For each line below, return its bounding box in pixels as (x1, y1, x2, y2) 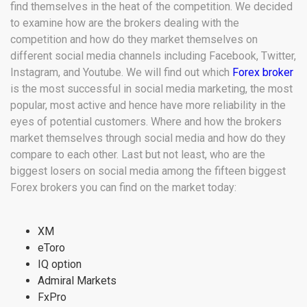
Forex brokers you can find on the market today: (10, 181, 236, 195)
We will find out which (126, 66, 232, 79)
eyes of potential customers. (10, 115, 151, 129)
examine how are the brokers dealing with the (23, 16, 239, 30)
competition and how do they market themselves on (10, 33, 258, 47)
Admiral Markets (38, 274, 116, 288)
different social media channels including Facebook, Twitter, (10, 49, 296, 63)
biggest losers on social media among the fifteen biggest (10, 164, 286, 178)
